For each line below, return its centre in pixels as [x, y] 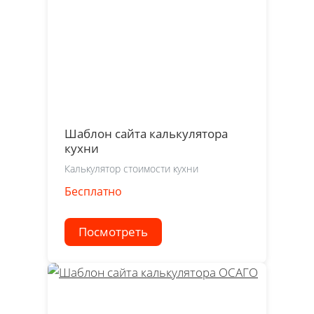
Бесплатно [93, 191]
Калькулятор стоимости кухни [131, 168]
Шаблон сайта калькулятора [146, 134]
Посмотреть [113, 231]
